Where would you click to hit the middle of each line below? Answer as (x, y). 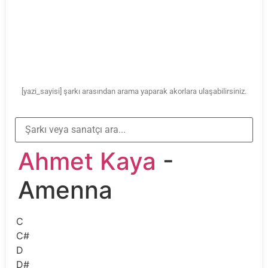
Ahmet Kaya (87, 161)
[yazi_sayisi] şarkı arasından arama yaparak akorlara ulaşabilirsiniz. (134, 92)
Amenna (65, 190)
